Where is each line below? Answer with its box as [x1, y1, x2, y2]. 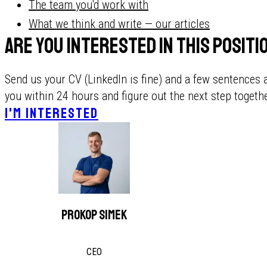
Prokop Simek [61, 207, 127, 223]
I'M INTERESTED [5, 104, 98, 122]
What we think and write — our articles [29, 17, 210, 31]
